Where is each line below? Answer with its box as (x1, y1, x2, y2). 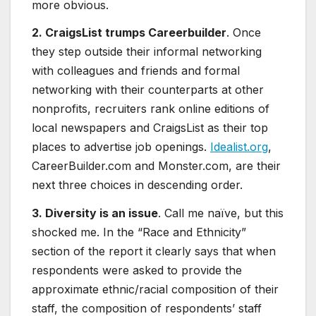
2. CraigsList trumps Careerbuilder (32, 25, 226, 40)
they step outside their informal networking (32, 44, 262, 59)
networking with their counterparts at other (32, 83, 264, 97)
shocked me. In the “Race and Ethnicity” (32, 225, 246, 240)
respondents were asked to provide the (32, 263, 242, 278)
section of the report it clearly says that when (32, 244, 276, 259)
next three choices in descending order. (32, 178, 243, 193)
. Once (226, 25, 261, 40)
